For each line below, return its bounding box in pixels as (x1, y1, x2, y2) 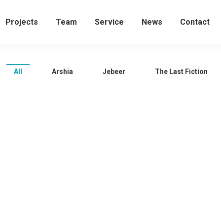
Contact (180, 17, 210, 27)
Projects (5, 17, 38, 27)
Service (95, 17, 124, 27)
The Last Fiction (154, 68, 208, 75)
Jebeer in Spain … (23, 154, 103, 166)
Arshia (51, 68, 73, 75)
